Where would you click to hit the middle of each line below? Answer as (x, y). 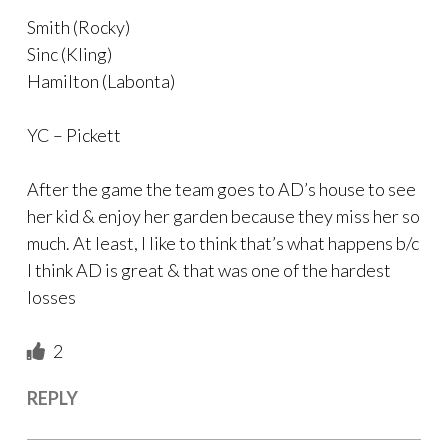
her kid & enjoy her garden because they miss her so (223, 216)
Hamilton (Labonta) (101, 81)
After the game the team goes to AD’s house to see (221, 189)
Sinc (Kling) (69, 54)
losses (51, 297)
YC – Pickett (74, 135)
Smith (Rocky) (78, 27)
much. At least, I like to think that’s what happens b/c (223, 243)
